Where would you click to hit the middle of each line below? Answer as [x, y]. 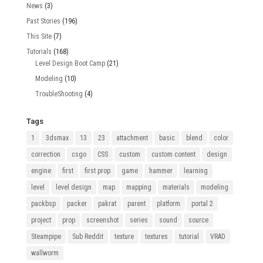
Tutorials [39, 52]
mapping [139, 188]
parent [136, 204]
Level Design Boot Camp [70, 64]
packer [77, 204]
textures [156, 237]
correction [45, 155]
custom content [173, 155]
